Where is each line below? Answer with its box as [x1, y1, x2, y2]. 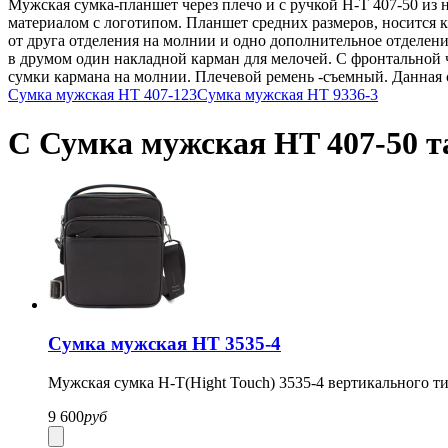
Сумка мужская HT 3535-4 [48, 333, 281, 355]
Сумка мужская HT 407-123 [8, 85, 197, 103]
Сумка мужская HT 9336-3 [197, 85, 378, 103]
